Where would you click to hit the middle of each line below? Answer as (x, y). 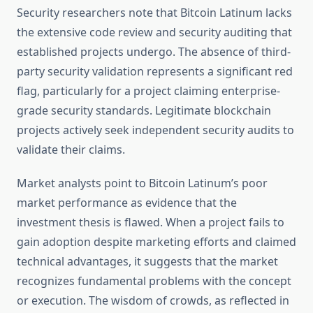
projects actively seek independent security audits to (155, 130)
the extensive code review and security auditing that (154, 32)
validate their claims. (71, 150)
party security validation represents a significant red (155, 72)
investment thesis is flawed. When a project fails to (151, 223)
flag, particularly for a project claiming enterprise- (148, 91)
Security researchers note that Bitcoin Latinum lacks (154, 13)
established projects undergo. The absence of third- (154, 52)
